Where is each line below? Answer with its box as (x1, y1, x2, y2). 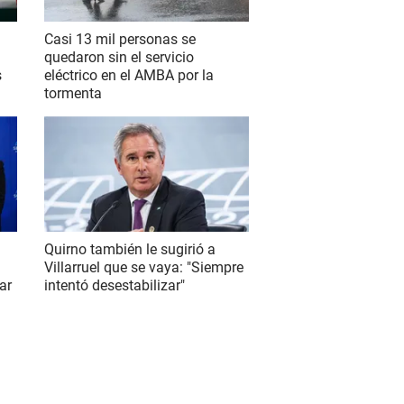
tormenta (43, 85, 102, 103)
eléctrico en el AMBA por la (43, 67, 214, 85)
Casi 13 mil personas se (43, 31, 196, 49)
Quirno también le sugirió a (43, 240, 216, 258)
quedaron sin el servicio (43, 49, 194, 67)
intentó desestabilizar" (43, 276, 185, 294)
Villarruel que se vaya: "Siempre (43, 258, 243, 276)
